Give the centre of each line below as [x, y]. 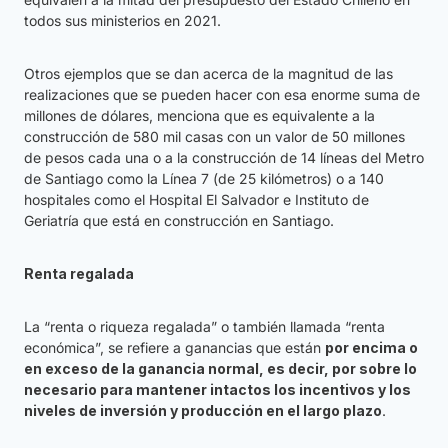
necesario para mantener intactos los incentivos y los [217, 390]
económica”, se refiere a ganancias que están [174, 348]
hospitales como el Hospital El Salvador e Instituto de [196, 200]
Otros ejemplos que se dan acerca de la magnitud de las [208, 74]
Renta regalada [79, 274]
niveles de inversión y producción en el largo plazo [203, 411]
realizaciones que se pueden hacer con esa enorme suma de [222, 95]
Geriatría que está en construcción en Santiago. [179, 221]
